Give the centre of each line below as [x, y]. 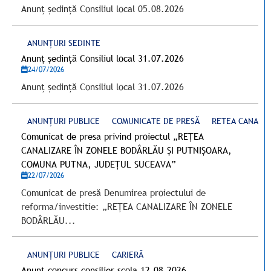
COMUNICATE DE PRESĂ [156, 121]
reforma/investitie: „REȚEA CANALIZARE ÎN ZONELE [127, 206]
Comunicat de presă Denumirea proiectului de [113, 192]
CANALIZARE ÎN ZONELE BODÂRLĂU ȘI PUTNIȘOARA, [126, 150]
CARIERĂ [128, 255]
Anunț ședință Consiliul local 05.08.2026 [103, 8]
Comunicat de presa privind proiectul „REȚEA [113, 136]
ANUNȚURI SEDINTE [64, 43]
